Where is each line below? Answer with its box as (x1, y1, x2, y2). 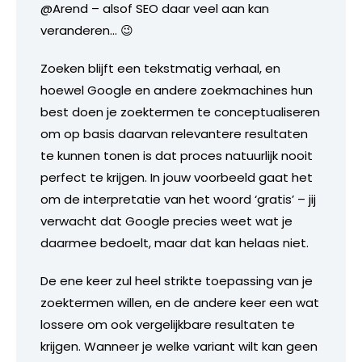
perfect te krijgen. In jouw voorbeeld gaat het (40, 168, 313, 186)
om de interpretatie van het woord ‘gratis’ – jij (40, 190, 316, 208)
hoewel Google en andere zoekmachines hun (40, 81, 313, 99)
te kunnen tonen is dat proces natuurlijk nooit (40, 146, 313, 164)
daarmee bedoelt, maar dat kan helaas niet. (40, 234, 309, 251)
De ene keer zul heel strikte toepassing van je (40, 271, 313, 289)
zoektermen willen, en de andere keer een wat (40, 293, 319, 311)
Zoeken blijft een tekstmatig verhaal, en (40, 59, 280, 77)
